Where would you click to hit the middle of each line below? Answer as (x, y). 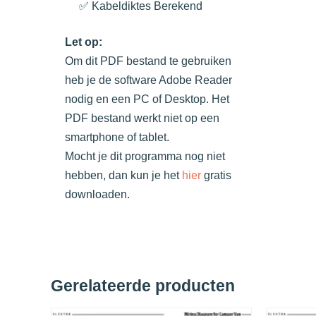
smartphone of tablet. (117, 138)
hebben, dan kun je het (123, 176)
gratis (216, 176)
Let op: (84, 42)
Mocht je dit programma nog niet (145, 157)
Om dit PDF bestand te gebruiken (148, 61)
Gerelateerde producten (143, 286)
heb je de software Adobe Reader (148, 80)
